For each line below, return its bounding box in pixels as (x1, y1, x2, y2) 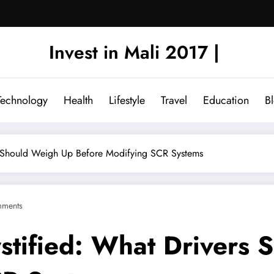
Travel (161, 92, 187, 108)
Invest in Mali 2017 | (48, 39, 220, 65)
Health (64, 92, 93, 108)
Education (203, 92, 249, 108)
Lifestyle (109, 92, 145, 108)
